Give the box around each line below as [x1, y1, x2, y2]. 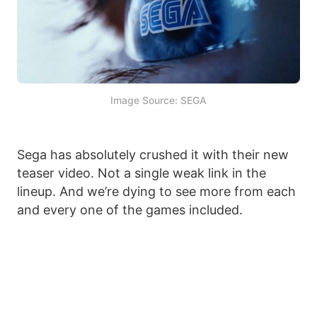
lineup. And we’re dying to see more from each [17, 183, 296, 199]
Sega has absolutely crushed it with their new [17, 146, 289, 162]
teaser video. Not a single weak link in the [17, 165, 266, 180]
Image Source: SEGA [110, 93, 207, 106]
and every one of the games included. [17, 202, 243, 217]
